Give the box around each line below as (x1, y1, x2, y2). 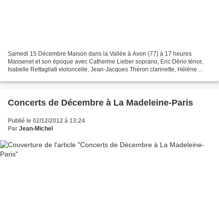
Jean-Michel (19, 125, 53, 132)
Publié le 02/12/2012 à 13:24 (8, 117, 85, 125)
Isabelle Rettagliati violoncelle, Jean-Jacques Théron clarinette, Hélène (8, 66, 197, 73)
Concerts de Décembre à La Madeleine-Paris (8, 98, 193, 108)
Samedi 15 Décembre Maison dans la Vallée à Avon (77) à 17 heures (8, 50, 192, 58)
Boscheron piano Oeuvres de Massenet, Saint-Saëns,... (8, 74, 154, 81)
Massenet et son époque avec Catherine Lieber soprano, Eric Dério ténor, (8, 58, 203, 66)
